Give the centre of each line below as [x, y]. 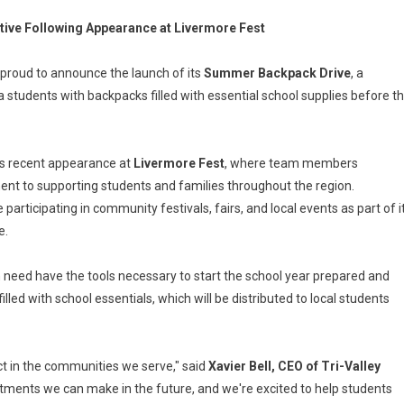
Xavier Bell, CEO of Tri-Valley [294, 366]
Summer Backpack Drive [277, 73]
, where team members [291, 163]
